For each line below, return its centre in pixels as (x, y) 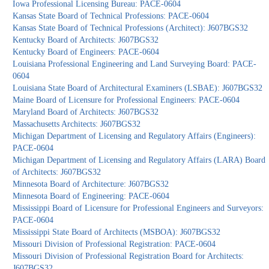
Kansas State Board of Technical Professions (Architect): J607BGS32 (131, 28)
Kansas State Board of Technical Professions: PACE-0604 (111, 16)
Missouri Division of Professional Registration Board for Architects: (128, 256)
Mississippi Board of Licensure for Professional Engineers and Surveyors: (138, 208)
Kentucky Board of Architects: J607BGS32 (86, 40)
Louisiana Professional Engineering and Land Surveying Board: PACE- (135, 64)
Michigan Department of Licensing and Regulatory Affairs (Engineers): (134, 136)
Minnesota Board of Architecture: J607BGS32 (91, 184)
